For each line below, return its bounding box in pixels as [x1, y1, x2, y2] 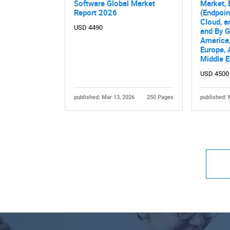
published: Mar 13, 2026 [73, 94, 135, 101]
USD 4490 [73, 24, 103, 32]
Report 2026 [73, 7, 117, 18]
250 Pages [147, 94, 174, 101]
